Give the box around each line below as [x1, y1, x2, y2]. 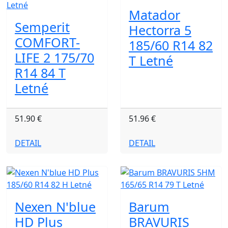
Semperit [15, 18, 70, 36]
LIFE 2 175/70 [15, 49, 94, 66]
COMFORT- [15, 34, 80, 51]
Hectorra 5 [129, 21, 191, 39]
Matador [129, 6, 180, 23]
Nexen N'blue [15, 198, 96, 215]
